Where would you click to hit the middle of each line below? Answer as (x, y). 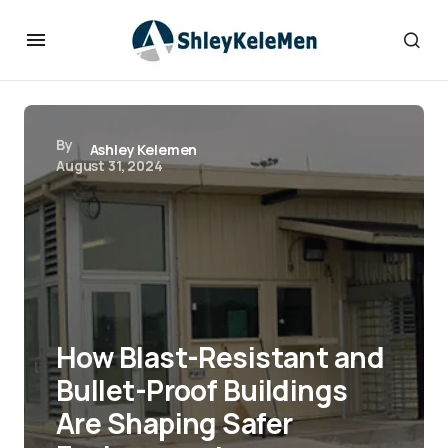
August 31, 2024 (109, 165)
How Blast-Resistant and (220, 357)
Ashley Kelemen (143, 149)
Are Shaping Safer (174, 423)
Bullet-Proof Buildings (202, 390)
